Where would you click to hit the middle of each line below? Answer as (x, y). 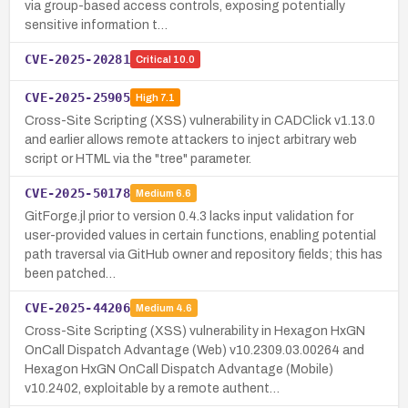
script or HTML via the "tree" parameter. (138, 158)
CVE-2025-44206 (77, 307)
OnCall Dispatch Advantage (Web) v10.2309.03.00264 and (194, 350)
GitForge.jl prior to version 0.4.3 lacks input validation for (189, 216)
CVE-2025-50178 (77, 193)
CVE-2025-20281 (77, 59)
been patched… (70, 273)
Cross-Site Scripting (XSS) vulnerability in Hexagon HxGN (195, 331)
